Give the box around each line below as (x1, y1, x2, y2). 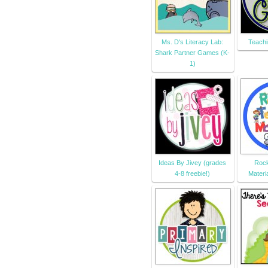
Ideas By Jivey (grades (159, 159, 226, 167)
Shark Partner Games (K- (155, 49, 230, 57)
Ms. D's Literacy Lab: (162, 38, 223, 46)
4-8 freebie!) (175, 170, 210, 178)
